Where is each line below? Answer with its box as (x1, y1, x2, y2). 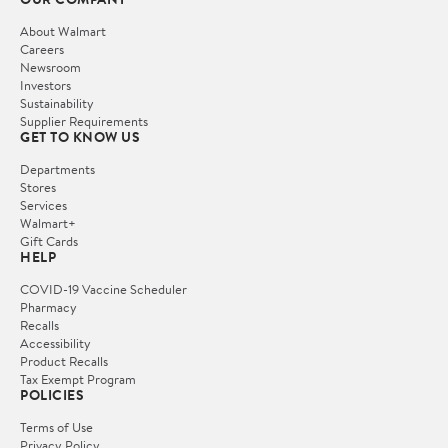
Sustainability (20, 93, 94, 112)
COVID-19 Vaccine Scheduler (20, 279, 187, 298)
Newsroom (20, 57, 81, 76)
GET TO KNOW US (20, 126, 140, 147)
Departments (20, 159, 95, 178)
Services (20, 195, 67, 214)
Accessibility (20, 333, 91, 352)
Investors (20, 75, 71, 94)
